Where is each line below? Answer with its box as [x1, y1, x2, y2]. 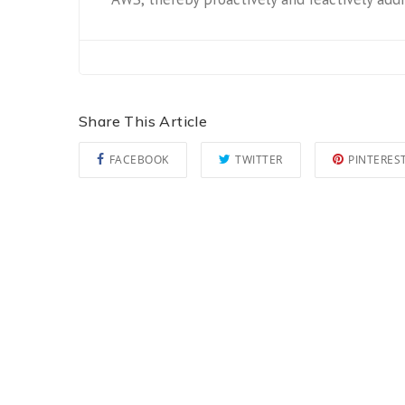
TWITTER [235, 152, 283, 167]
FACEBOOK [108, 152, 169, 167]
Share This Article [79, 112, 208, 130]
